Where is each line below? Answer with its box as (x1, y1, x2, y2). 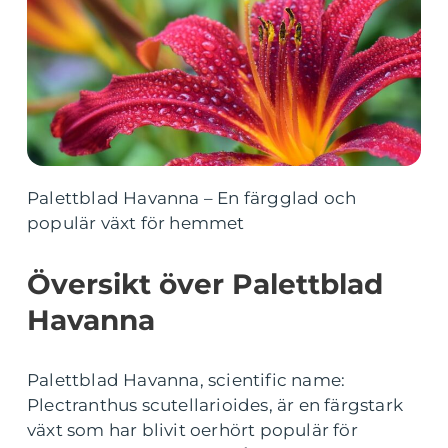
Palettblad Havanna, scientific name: (27, 370, 346, 390)
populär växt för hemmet (27, 213, 245, 233)
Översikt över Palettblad (27, 267, 383, 301)
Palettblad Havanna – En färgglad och (27, 188, 357, 208)
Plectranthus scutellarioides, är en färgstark (27, 395, 404, 415)
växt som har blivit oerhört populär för (27, 420, 358, 440)
